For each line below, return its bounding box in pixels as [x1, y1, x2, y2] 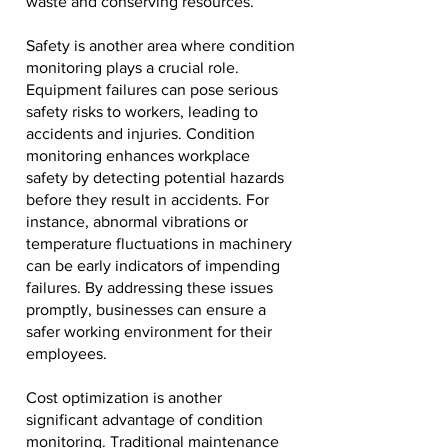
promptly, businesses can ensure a [26, 301, 266, 318]
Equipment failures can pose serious [26, 81, 278, 98]
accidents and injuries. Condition [26, 125, 255, 142]
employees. [26, 345, 107, 362]
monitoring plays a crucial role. [26, 59, 239, 76]
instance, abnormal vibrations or [26, 213, 248, 230]
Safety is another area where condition [26, 37, 295, 54]
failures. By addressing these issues [26, 279, 273, 296]
